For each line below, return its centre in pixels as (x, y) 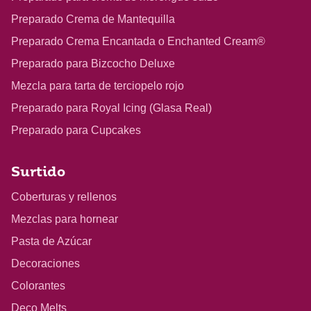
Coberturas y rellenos (64, 197)
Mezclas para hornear (65, 219)
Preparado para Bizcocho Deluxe (93, 64)
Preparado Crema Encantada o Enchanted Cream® (138, 42)
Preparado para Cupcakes (76, 131)
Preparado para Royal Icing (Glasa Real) (111, 108)
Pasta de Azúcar (51, 242)
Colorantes (38, 286)
